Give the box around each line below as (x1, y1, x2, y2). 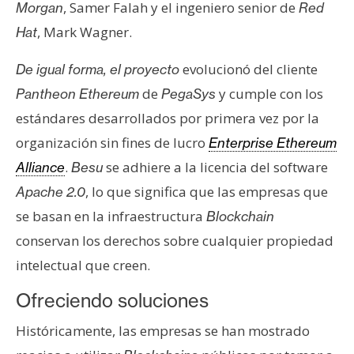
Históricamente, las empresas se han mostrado (16, 322, 310, 341)
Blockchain (206, 208, 274, 225)
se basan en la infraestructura (16, 207, 206, 226)
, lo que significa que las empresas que (85, 183, 328, 201)
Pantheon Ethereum (16, 85, 139, 103)
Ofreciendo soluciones (16, 289, 209, 313)
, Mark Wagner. (37, 23, 132, 42)
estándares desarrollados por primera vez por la (16, 109, 319, 128)
